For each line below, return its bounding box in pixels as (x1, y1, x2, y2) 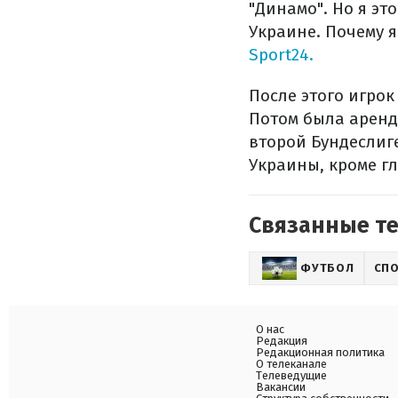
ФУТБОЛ (300, 261, 354, 275)
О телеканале (256, 357, 327, 370)
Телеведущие (256, 369, 327, 382)
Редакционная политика (256, 346, 385, 359)
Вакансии (256, 380, 306, 394)
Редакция (256, 334, 307, 347)
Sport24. (249, 44, 314, 65)
